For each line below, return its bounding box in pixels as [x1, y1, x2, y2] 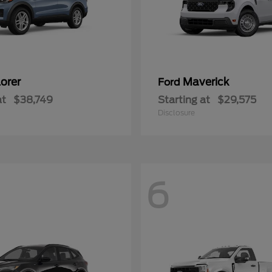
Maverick [183, 76, 229, 88]
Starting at [158, 94, 210, 106]
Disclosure [158, 108, 195, 117]
